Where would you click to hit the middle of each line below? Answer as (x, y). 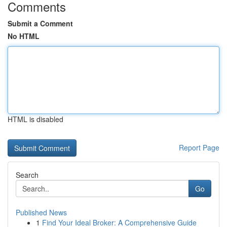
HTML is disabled (35, 119)
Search (27, 175)
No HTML (24, 36)
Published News (41, 212)
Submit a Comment (40, 23)
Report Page (199, 147)
